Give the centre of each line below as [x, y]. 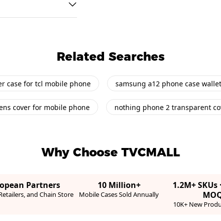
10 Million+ [119, 185]
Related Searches [110, 56]
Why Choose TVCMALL [110, 152]
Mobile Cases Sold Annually [119, 194]
